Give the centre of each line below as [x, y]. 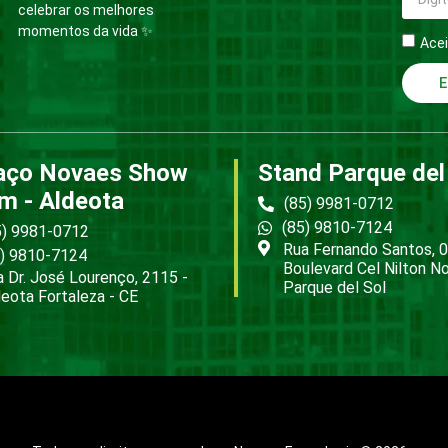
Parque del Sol [334, 288]
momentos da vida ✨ [85, 31]
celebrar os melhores [86, 10]
